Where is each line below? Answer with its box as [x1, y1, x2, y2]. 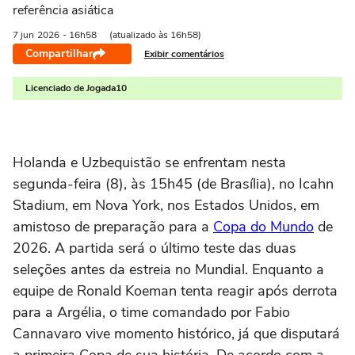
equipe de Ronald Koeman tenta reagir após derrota [13, 281, 338, 300]
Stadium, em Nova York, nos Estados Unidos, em [13, 196, 319, 215]
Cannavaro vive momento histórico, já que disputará [13, 324, 340, 343]
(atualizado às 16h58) [109, 29, 201, 41]
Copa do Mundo [213, 217, 314, 236]
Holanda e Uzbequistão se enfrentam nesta [13, 153, 286, 172]
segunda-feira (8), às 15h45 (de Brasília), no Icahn [13, 174, 334, 193]
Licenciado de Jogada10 [25, 82, 127, 94]
